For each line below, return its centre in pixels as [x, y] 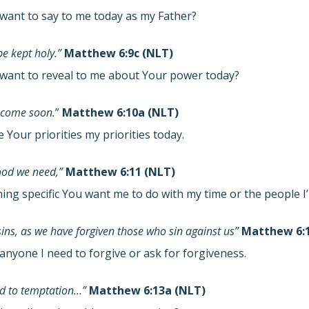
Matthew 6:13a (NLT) [147, 290]
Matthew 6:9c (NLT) [119, 53]
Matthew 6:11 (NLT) [120, 172]
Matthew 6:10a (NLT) [120, 112]
